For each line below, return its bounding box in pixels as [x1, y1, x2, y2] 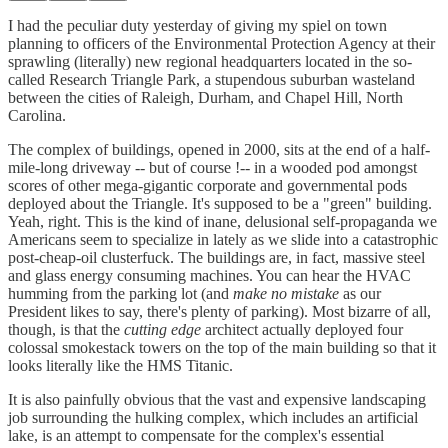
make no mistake [233, 284, 339, 302]
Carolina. [8, 106, 66, 124]
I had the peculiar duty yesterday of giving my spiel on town [8, 16, 387, 34]
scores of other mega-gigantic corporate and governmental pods [8, 176, 407, 194]
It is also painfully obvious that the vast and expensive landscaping [8, 390, 426, 408]
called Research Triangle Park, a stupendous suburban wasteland [8, 70, 415, 88]
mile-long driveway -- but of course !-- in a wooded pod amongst [8, 158, 417, 176]
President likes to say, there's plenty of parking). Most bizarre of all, [8, 302, 431, 320]
